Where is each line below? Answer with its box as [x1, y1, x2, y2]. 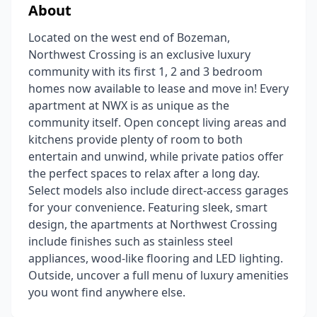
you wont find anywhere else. [28, 284, 185, 300]
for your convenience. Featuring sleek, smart [28, 200, 267, 215]
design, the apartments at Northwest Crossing [28, 217, 277, 232]
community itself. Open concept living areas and [28, 115, 287, 130]
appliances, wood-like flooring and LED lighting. [28, 250, 283, 266]
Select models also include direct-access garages [28, 183, 289, 198]
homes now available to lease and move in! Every [28, 81, 289, 96]
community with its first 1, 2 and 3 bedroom [28, 64, 263, 79]
